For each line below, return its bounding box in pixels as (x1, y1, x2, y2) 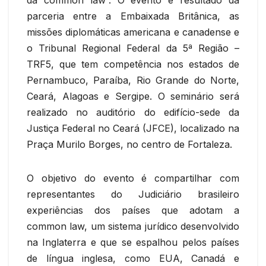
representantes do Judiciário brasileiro (27, 188, 239, 200)
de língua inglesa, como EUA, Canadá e (27, 252, 239, 264)
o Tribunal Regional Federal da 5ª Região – (27, 42, 239, 54)
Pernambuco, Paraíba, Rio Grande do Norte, (27, 74, 239, 86)
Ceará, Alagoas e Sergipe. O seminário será (27, 90, 239, 102)
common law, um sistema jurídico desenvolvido (27, 220, 239, 232)
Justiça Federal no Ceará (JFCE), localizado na (27, 122, 239, 134)
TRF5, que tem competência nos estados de (27, 58, 239, 70)
